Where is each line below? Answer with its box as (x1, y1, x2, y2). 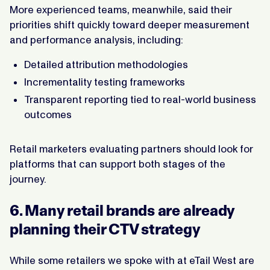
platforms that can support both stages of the (10, 157, 225, 170)
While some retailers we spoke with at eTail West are (10, 254, 254, 266)
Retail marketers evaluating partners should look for (10, 142, 253, 155)
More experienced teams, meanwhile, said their (10, 3, 232, 16)
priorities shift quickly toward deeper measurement (10, 18, 250, 31)
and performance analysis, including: (10, 33, 183, 46)
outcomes (24, 108, 72, 121)
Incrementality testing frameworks (24, 75, 185, 88)
